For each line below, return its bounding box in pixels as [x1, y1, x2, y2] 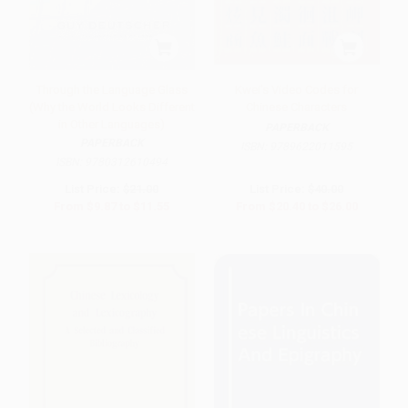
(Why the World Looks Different [28, 99, 195, 114]
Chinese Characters [246, 99, 347, 114]
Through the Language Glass [36, 82, 188, 97]
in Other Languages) [58, 117, 165, 131]
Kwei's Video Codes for [235, 82, 358, 97]
